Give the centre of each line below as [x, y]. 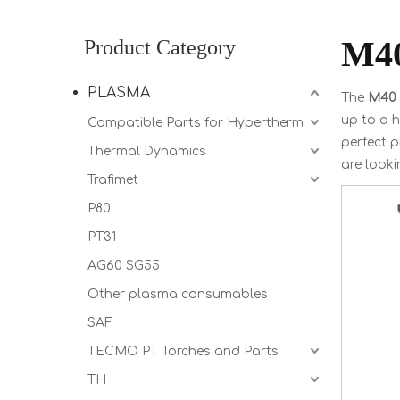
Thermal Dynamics [147, 151]
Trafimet [113, 180]
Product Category [160, 47]
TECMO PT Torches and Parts [183, 351]
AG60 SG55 [124, 266]
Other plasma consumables [178, 294]
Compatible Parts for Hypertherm [196, 123]
